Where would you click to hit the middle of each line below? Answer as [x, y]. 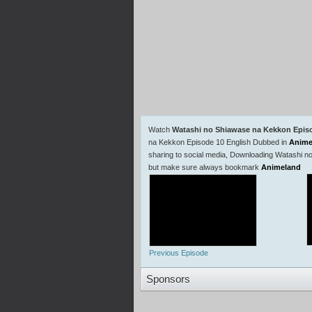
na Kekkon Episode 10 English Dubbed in [219, 142]
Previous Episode [179, 253]
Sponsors [168, 279]
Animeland [281, 167]
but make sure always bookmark [205, 167]
